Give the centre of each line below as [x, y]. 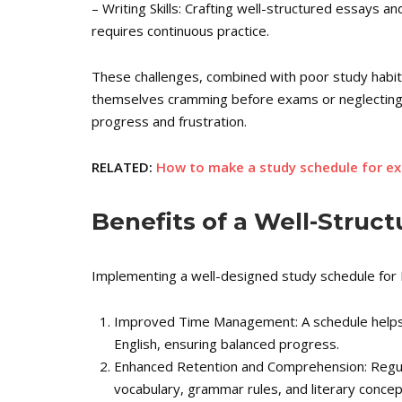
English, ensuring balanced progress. [227, 344]
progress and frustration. [169, 121]
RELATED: [124, 167]
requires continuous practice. [180, 31]
